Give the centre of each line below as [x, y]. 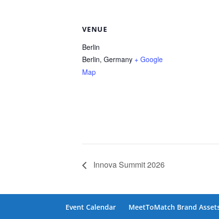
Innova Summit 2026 [128, 164]
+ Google [149, 59]
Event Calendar [91, 207]
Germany [118, 59]
